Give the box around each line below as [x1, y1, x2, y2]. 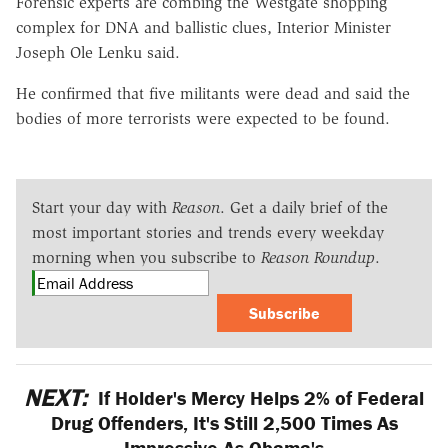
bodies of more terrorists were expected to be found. [16, 108, 390, 128]
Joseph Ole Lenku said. [16, 42, 180, 62]
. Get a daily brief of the [220, 197, 388, 217]
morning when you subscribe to [32, 247, 261, 267]
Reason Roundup [261, 247, 375, 267]
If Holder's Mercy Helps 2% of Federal [93, 384, 425, 410]
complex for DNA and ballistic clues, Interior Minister [16, 17, 391, 37]
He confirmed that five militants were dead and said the [16, 83, 410, 103]
